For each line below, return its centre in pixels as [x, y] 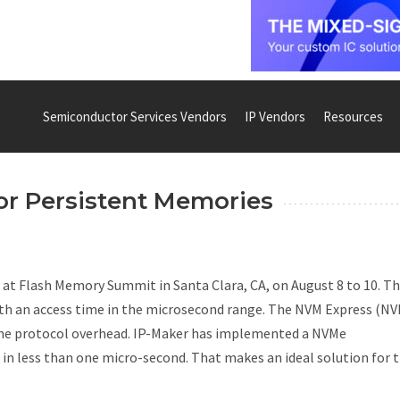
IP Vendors [275, 116]
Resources [353, 116]
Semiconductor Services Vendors [135, 116]
